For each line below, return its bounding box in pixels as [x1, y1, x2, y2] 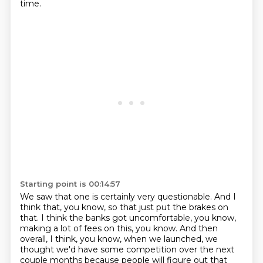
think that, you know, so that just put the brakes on [19, 202, 228, 213]
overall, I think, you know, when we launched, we [19, 234, 218, 244]
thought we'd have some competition [19, 244, 179, 255]
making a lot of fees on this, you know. [19, 223, 180, 234]
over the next [178, 244, 234, 255]
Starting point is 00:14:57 [19, 179, 120, 188]
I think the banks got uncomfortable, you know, [41, 213, 236, 223]
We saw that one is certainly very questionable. [19, 191, 214, 202]
